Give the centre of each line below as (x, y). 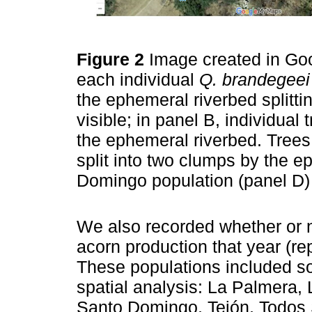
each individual (138, 80)
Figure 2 (113, 60)
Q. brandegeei (255, 80)
